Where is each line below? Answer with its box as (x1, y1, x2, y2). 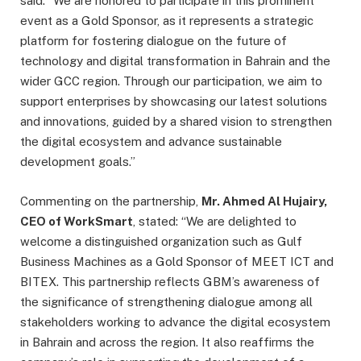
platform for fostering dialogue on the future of (20, 34, 287, 48)
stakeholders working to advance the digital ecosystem (20, 314, 330, 329)
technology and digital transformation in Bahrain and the (20, 54, 330, 68)
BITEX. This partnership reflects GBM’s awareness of (20, 274, 320, 288)
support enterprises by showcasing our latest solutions (20, 94, 327, 109)
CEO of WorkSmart (20, 214, 133, 228)
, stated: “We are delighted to (133, 214, 297, 228)
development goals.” (20, 155, 135, 169)
